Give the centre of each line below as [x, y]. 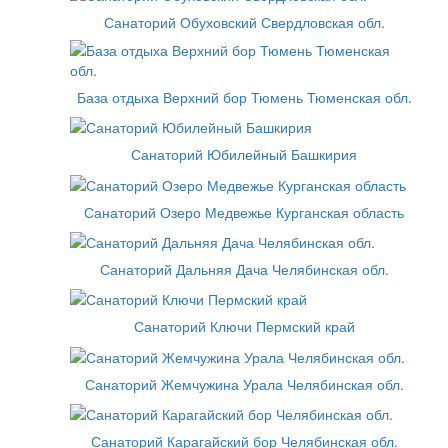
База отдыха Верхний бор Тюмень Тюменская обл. [244, 96]
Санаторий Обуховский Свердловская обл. [244, 21]
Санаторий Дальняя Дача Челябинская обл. [244, 268]
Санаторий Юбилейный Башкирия [244, 154]
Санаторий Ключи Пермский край [244, 326]
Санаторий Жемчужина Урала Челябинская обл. [244, 383]
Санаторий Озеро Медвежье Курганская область [244, 211]
